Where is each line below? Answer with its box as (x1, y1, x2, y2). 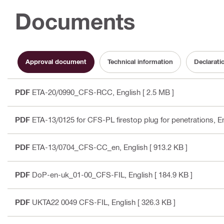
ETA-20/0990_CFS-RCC (32, 87, 112, 96)
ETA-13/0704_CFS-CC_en (32, 142, 119, 151)
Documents (15, 7, 135, 34)
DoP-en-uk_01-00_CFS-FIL (32, 169, 124, 179)
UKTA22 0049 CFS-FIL (32, 197, 107, 206)
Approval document (25, 57, 86, 66)
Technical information (107, 57, 173, 66)
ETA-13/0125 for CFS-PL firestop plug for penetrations (32, 114, 213, 124)
